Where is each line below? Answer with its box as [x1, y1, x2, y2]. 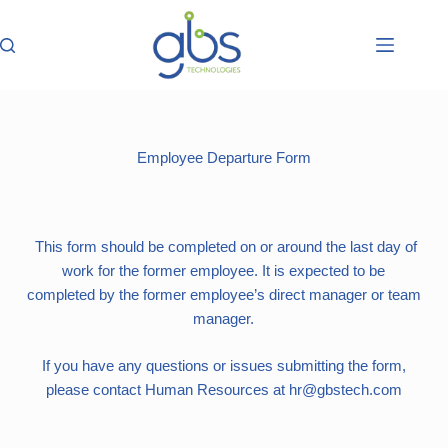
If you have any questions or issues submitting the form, [41, 356, 406, 374]
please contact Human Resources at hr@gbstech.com [45, 380, 402, 398]
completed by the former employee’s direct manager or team [26, 286, 421, 303]
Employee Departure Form [136, 149, 311, 166]
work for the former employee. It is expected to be [62, 262, 386, 279]
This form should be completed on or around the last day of [30, 238, 417, 255]
